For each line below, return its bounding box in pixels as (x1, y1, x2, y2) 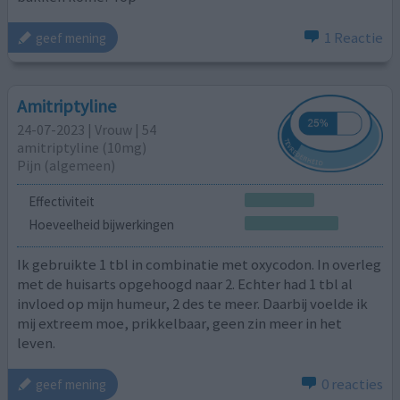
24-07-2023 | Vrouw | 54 (17, 121, 157, 139)
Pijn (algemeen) (17, 156, 116, 175)
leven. (17, 333, 56, 354)
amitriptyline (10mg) (17, 138, 147, 157)
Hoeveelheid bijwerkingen (28, 215, 174, 233)
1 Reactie (323, 28, 383, 48)
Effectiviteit (28, 192, 95, 210)
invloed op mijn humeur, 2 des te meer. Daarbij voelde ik (17, 294, 369, 314)
